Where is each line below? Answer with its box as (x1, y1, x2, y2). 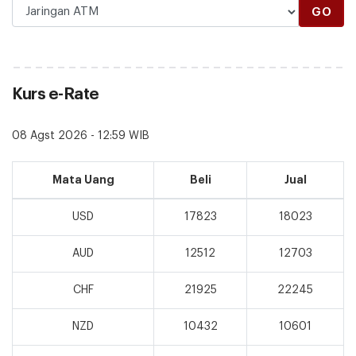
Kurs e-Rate (12, 86, 99, 103)
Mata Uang (52, 173, 114, 185)
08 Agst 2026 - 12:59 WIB (12, 130, 149, 141)
